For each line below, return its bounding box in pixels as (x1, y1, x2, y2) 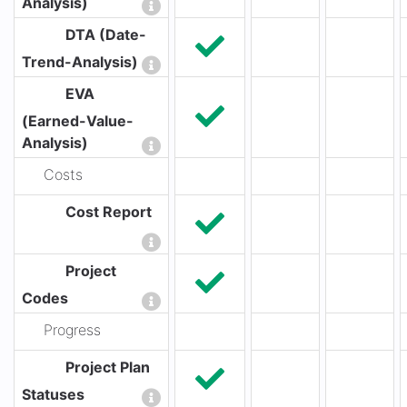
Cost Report (65, 203, 152, 222)
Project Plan (65, 358, 150, 377)
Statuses (22, 385, 84, 403)
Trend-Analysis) (22, 53, 138, 71)
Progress (44, 321, 101, 340)
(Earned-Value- (22, 112, 134, 130)
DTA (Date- (65, 25, 146, 45)
